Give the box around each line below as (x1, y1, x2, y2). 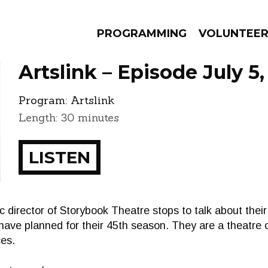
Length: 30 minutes (19, 111, 119, 124)
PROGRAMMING (97, 27, 187, 40)
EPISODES (59, 117, 140, 135)
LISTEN (29, 147, 90, 167)
